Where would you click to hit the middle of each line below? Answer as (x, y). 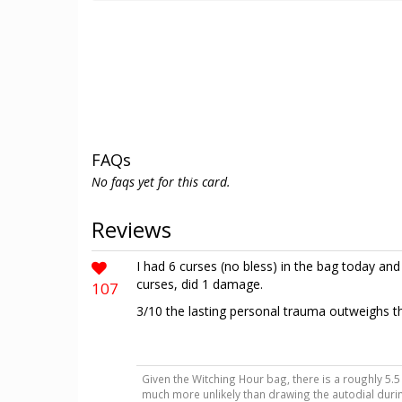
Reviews (131, 229)
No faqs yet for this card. (161, 182)
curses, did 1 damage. (200, 284)
